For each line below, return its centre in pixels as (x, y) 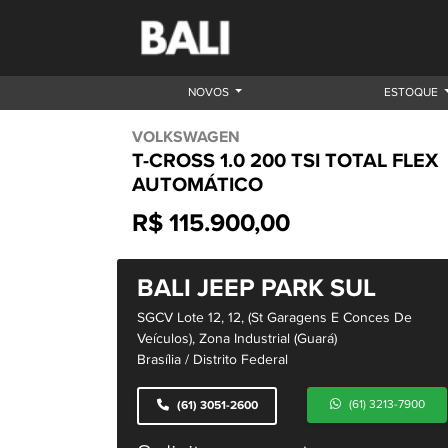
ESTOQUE (412, 92)
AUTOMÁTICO (197, 185)
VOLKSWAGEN (186, 137)
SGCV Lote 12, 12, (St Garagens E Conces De (274, 318)
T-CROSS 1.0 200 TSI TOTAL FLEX (285, 161)
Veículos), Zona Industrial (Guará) (237, 339)
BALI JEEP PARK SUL (256, 289)
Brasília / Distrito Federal (212, 360)
